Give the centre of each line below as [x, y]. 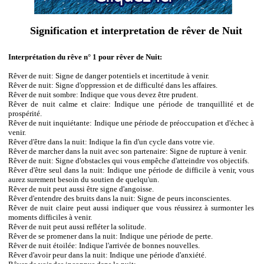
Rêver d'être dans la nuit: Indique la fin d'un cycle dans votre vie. [112, 142]
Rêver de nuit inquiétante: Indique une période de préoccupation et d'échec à [131, 123]
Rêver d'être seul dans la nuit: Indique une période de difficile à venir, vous [131, 170]
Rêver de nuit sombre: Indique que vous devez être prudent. [103, 95]
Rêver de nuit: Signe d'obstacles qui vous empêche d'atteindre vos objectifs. [129, 161]
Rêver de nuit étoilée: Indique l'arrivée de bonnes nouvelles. [104, 246]
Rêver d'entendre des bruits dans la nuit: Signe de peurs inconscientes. [120, 199]
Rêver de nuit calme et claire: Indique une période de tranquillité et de [131, 104]
